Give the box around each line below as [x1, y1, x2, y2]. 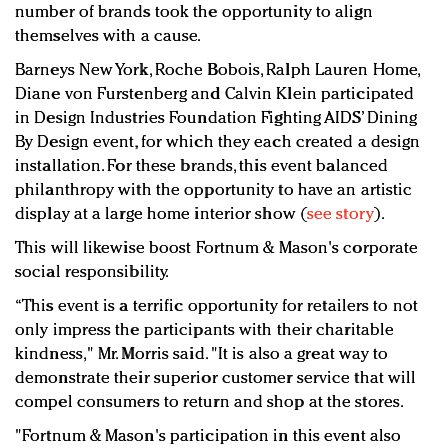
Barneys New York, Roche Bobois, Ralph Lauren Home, [15, 61, 420, 79]
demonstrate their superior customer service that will [15, 369, 417, 387]
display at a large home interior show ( [15, 205, 307, 223]
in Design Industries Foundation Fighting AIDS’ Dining [15, 109, 418, 127]
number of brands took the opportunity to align [15, 3, 373, 21]
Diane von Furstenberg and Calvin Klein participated [15, 85, 415, 103]
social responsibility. [15, 263, 170, 281]
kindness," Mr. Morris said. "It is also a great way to [15, 345, 389, 363]
